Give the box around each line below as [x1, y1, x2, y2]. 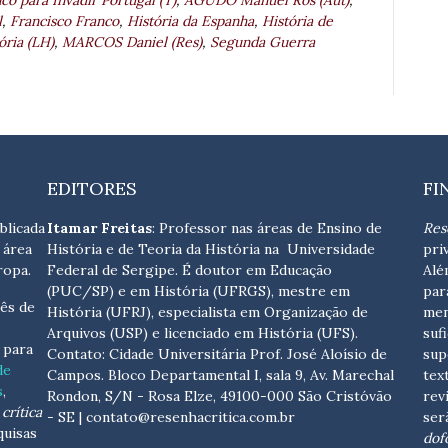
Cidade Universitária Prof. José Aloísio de [109, 345, 388, 364]
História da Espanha [127, 12, 254, 31]
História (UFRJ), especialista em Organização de [47, 303, 369, 322]
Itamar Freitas [47, 219, 153, 238]
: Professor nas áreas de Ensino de [152, 219, 383, 238]
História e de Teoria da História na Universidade [47, 240, 376, 259]
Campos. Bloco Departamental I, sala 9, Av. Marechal [47, 366, 395, 385]
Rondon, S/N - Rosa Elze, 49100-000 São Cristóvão [47, 387, 393, 406]
